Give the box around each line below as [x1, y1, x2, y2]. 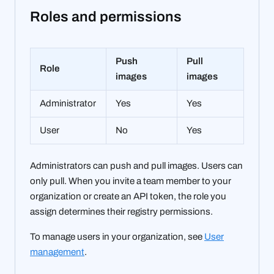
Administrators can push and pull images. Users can [30, 161, 243, 171]
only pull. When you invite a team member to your [30, 176, 231, 187]
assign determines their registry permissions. [30, 207, 213, 217]
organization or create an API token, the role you [30, 191, 226, 202]
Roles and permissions [30, 9, 185, 25]
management [30, 247, 84, 257]
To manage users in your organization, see [30, 232, 204, 242]
